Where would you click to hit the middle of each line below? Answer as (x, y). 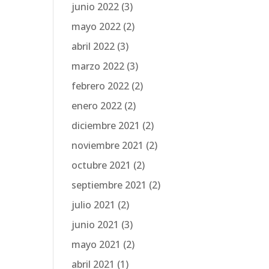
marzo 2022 (98, 66)
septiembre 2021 (109, 185)
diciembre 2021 (106, 125)
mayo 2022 (96, 26)
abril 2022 (93, 46)
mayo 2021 (96, 244)
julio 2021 (94, 205)
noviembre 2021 (108, 145)
